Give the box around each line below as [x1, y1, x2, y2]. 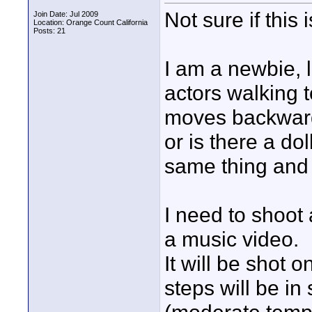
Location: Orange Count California [33, 18, 148, 26]
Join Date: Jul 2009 [33, 10, 98, 18]
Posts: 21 [33, 26, 65, 35]
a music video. [164, 227, 299, 251]
